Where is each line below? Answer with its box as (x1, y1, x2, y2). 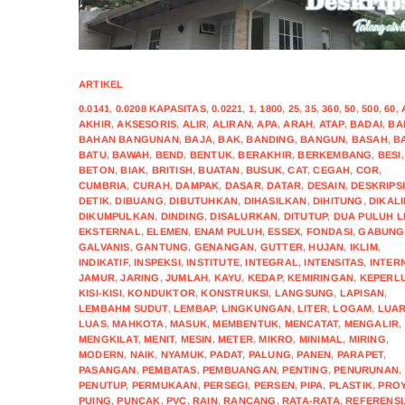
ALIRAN (212, 118, 252, 129)
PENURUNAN (334, 363, 400, 375)
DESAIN (306, 179, 345, 191)
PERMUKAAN (131, 379, 198, 391)
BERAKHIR (238, 148, 293, 160)
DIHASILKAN (243, 194, 307, 206)
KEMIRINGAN (287, 271, 354, 283)
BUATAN (198, 164, 240, 175)
